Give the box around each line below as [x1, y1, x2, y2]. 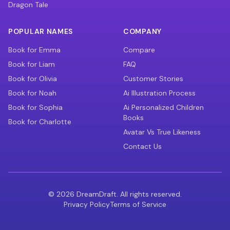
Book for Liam [8, 60, 55, 69]
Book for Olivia [8, 74, 57, 83]
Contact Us [123, 142, 162, 151]
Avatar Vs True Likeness [123, 127, 201, 137]
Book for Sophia [8, 103, 63, 112]
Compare [123, 45, 155, 54]
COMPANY [123, 27, 162, 36]
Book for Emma [8, 45, 61, 54]
